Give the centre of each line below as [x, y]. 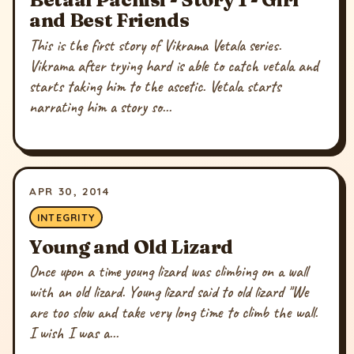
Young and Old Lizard [131, 246]
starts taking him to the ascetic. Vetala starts [155, 86]
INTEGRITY [66, 217]
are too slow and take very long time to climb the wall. [174, 313]
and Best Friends [109, 19]
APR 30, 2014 [70, 191]
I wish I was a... [74, 333]
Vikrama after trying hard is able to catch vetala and [174, 66]
